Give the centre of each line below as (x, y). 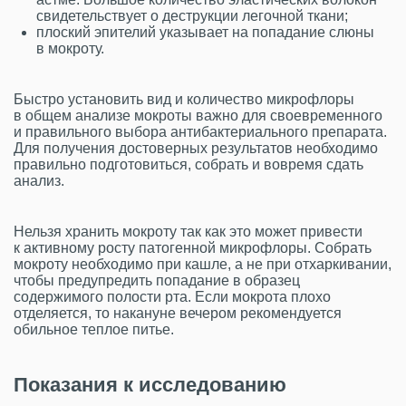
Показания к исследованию (150, 385)
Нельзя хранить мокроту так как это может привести (188, 232)
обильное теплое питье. (94, 329)
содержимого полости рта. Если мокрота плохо (172, 297)
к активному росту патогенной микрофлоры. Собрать (193, 248)
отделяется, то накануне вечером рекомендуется (178, 313)
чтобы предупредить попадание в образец (157, 280)
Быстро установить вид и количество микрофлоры (184, 99)
